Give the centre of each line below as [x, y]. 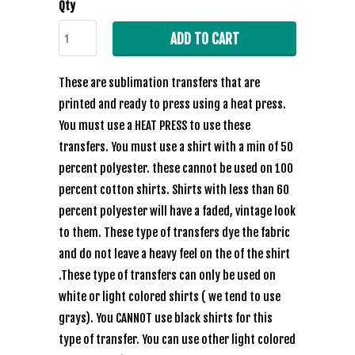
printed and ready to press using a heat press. [172, 104]
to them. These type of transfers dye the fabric [174, 233]
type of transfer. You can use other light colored [177, 340]
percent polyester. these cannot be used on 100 [176, 168]
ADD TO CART [204, 39]
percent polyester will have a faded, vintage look [177, 211]
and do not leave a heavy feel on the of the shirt [174, 254]
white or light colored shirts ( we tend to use [170, 297]
